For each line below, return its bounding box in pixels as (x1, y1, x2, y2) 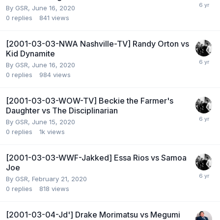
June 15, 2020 (32, 118, 75, 126)
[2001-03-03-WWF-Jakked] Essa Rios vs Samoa (6, 153, 187, 163)
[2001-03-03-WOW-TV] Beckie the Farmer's (6, 96, 173, 106)
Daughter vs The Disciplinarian (6, 106, 118, 116)
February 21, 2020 (32, 175, 87, 183)
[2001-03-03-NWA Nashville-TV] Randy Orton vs (6, 39, 189, 49)
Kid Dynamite (6, 49, 55, 59)
